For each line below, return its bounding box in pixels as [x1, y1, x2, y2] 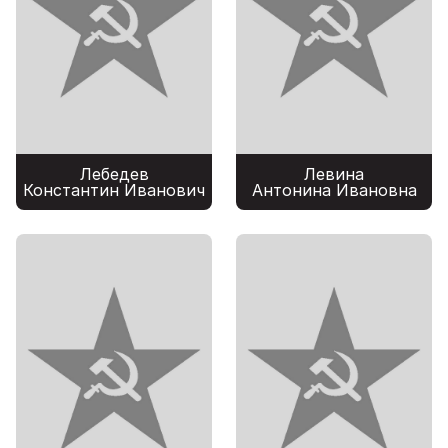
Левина [304, 164, 364, 185]
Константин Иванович [23, 180, 205, 201]
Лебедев [79, 164, 149, 185]
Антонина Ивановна [251, 180, 417, 201]
